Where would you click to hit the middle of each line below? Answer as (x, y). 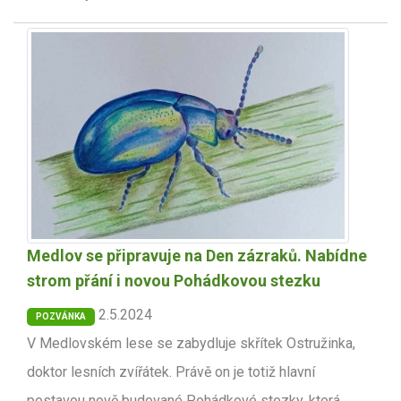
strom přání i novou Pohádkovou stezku (174, 281)
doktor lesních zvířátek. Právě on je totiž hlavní (171, 372)
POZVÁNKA (61, 317)
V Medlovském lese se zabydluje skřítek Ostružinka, (191, 344)
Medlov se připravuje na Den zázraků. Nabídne (197, 256)
